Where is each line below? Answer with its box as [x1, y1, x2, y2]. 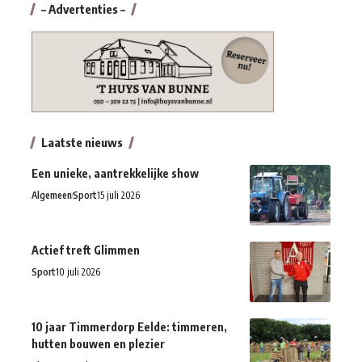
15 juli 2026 [97, 189, 140, 202]
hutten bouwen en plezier [32, 337, 165, 351]
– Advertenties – [41, 2, 125, 16]
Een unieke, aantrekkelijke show [32, 166, 199, 181]
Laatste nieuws [41, 135, 123, 150]
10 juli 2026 [56, 266, 100, 279]
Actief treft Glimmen [32, 243, 140, 258]
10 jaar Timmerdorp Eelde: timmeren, [32, 320, 227, 335]
